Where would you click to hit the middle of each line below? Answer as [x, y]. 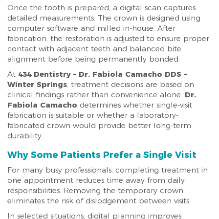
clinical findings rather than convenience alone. [96, 95]
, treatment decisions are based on [131, 84]
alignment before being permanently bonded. [94, 59]
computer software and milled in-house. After [91, 28]
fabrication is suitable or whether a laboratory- [93, 115]
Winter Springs [37, 84]
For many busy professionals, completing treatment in [108, 170]
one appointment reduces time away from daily [96, 180]
